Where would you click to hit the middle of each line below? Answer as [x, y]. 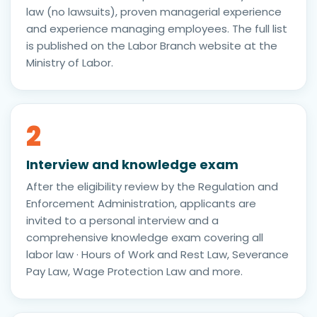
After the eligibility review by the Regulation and [152, 186]
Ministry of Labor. [70, 62]
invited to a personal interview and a [122, 220]
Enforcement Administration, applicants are [141, 203]
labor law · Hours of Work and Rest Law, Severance [157, 254]
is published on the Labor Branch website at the [152, 45]
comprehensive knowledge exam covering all [145, 237]
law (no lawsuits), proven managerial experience [154, 11]
